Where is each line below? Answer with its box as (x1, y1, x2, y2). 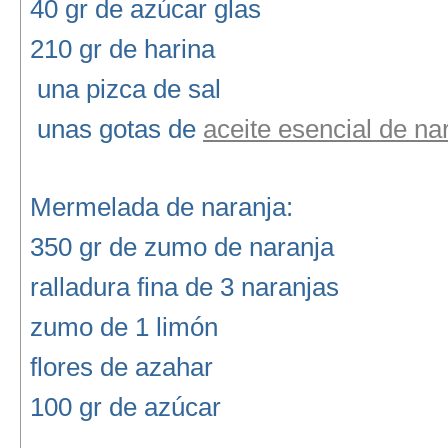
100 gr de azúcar (29, 392, 221, 422)
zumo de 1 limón (29, 312, 218, 342)
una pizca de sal (29, 74, 221, 104)
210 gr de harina (29, 34, 215, 64)
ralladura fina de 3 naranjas (29, 272, 339, 302)
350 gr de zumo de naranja (29, 232, 334, 262)
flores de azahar (29, 352, 213, 382)
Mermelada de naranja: (29, 192, 293, 222)
